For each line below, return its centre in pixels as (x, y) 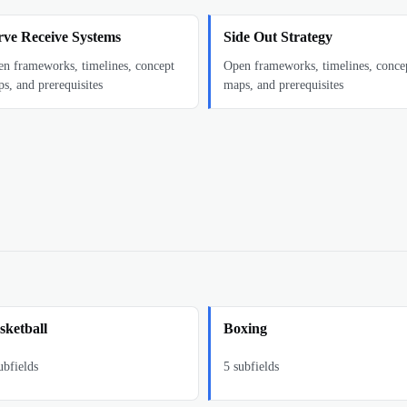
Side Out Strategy (278, 37)
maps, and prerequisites (283, 84)
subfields (254, 367)
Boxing (245, 328)
